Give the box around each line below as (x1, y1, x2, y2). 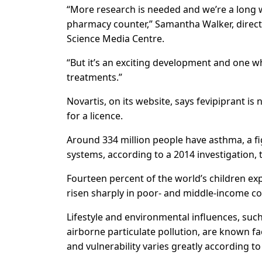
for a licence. (67, 109, 123, 123)
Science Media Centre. (67, 32, 164, 46)
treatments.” (67, 71, 122, 84)
